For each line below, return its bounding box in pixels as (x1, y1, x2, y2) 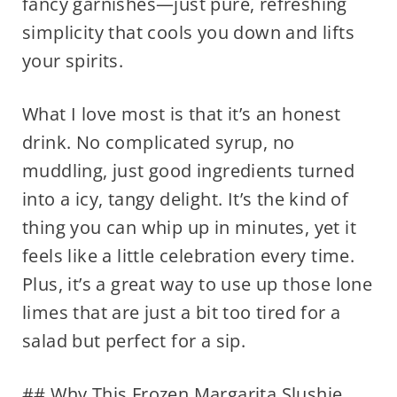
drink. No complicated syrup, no (21, 130, 295, 155)
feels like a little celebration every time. (21, 244, 355, 269)
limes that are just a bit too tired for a (21, 300, 341, 325)
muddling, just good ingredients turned (21, 159, 355, 183)
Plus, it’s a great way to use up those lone (21, 272, 373, 297)
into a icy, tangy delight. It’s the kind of (21, 187, 349, 212)
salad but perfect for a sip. (21, 329, 246, 354)
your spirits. (21, 49, 124, 74)
